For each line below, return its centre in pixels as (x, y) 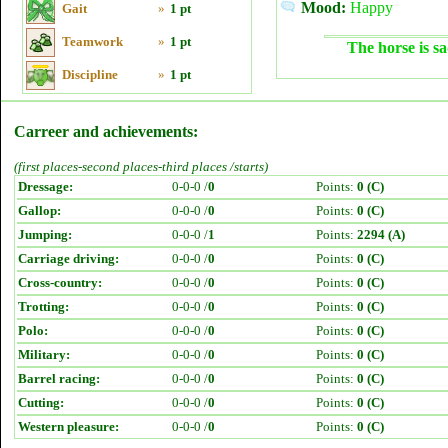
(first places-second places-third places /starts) (141, 166)
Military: (44, 354)
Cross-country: (60, 282)
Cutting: (41, 402)
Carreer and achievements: (106, 131)
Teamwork (92, 41)
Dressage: (45, 186)
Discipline (90, 74)
